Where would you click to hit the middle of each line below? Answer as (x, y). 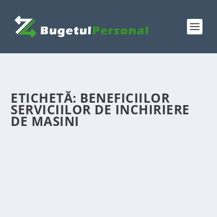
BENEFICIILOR (125, 98)
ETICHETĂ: (46, 98)
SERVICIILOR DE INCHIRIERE (100, 109)
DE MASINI (45, 121)
